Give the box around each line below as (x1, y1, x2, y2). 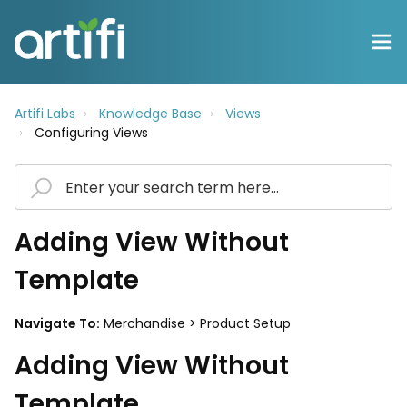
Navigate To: (15, 314, 100, 333)
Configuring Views (35, 124, 148, 142)
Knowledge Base (99, 104, 202, 123)
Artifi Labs (15, 104, 75, 123)
